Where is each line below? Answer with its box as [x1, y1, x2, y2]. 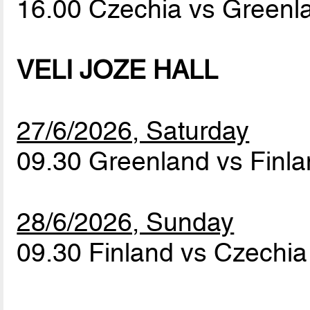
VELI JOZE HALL [17, 55, 219, 86]
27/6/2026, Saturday [17, 116, 250, 147]
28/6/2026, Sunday [17, 207, 235, 238]
